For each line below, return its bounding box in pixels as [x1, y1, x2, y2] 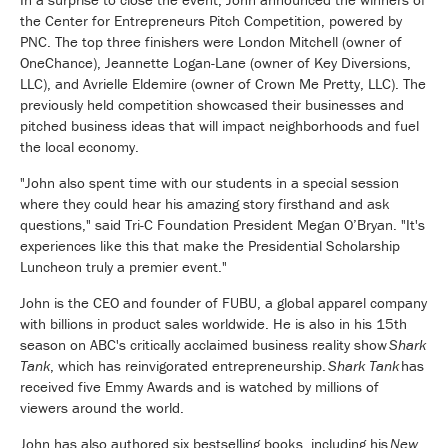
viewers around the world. [20, 398, 184, 418]
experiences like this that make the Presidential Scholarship [20, 236, 400, 256]
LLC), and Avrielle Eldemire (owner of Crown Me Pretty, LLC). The [20, 74, 426, 94]
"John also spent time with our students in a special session [20, 173, 399, 193]
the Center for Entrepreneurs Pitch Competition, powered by [20, 11, 402, 31]
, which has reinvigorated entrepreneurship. [50, 356, 328, 376]
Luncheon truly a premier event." [20, 257, 227, 277]
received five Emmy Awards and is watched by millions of [20, 377, 379, 397]
